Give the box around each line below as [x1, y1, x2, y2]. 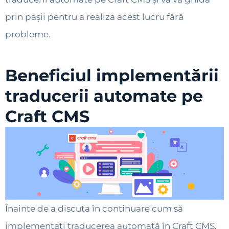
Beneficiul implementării [5, 65, 219, 86]
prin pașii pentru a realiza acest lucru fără [5, 12, 184, 22]
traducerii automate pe [5, 86, 203, 106]
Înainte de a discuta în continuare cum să [5, 203, 183, 214]
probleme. [5, 29, 53, 40]
